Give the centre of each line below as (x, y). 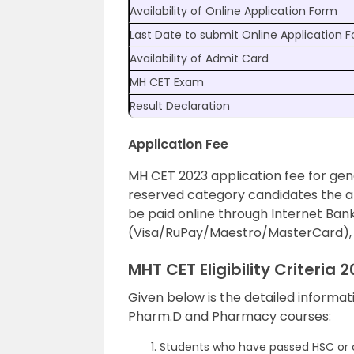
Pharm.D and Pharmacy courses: (230, 316)
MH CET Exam (167, 82)
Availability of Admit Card (199, 58)
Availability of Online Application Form (233, 11)
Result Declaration (180, 106)
